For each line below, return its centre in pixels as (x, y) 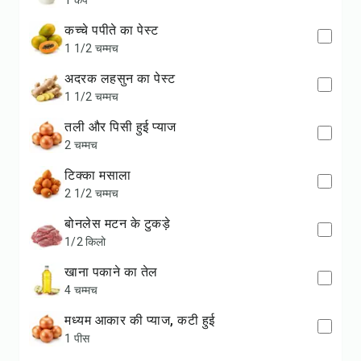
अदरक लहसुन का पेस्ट (124, 79)
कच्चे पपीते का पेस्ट (116, 30)
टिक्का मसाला (103, 175)
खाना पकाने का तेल (118, 272)
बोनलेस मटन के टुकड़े (122, 224)
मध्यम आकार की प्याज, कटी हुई (143, 320)
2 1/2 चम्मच (92, 193)
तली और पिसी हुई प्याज (124, 127)
